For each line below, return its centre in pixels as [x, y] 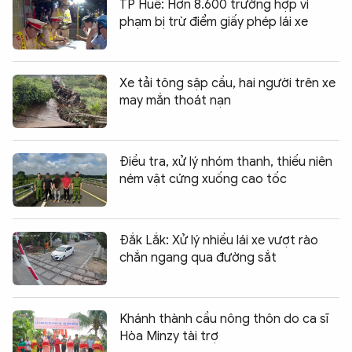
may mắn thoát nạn [175, 100]
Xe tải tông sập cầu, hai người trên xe [227, 83]
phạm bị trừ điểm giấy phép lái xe [214, 22]
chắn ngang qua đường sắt [198, 257]
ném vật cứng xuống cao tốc [203, 179]
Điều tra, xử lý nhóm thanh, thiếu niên [226, 161]
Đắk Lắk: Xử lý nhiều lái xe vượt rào [219, 240]
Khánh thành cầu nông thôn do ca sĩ [224, 319]
